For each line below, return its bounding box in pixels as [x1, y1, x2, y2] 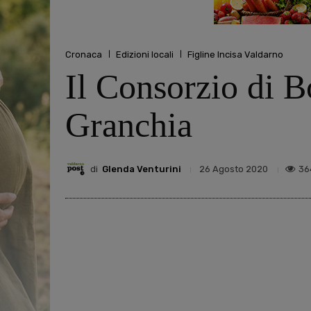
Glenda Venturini [102, 163, 181, 174]
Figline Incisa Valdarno [187, 49, 283, 60]
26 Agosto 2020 [199, 164, 268, 175]
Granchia [65, 106, 192, 145]
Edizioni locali [116, 49, 174, 60]
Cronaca [65, 49, 102, 60]
